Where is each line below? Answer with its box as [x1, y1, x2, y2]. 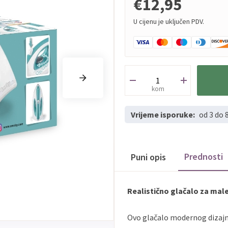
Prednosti [184, 151, 223, 162]
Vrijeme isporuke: [131, 109, 195, 120]
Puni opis [131, 151, 166, 163]
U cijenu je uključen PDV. [133, 17, 204, 26]
